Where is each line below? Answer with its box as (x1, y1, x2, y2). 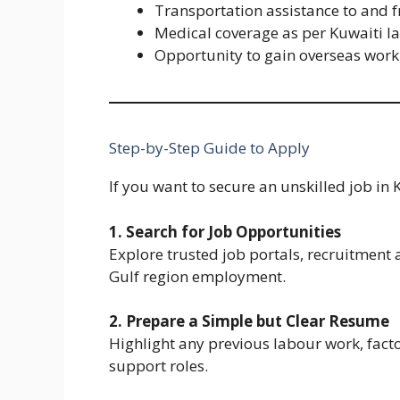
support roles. (109, 355, 208, 377)
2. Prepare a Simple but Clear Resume (109, 311, 389, 332)
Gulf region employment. (109, 265, 286, 287)
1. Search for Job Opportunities (109, 221, 341, 242)
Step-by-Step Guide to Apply (109, 137, 310, 159)
